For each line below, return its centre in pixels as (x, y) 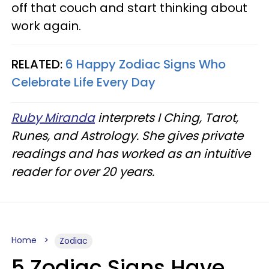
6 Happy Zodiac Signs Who (146, 64)
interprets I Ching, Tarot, (167, 118)
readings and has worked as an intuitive (131, 154)
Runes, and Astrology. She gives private (127, 136)
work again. (46, 26)
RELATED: (38, 64)
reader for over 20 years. (84, 172)
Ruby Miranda (53, 118)
